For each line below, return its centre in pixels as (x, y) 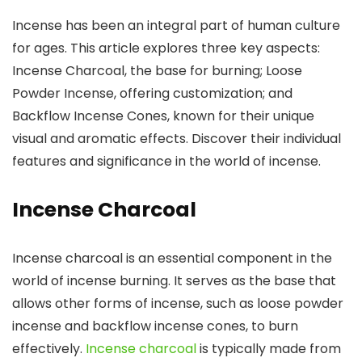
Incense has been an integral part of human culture (176, 25)
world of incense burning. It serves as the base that (174, 281)
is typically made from (269, 349)
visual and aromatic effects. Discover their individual (177, 139)
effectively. (49, 349)
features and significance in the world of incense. (166, 161)
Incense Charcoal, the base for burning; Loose (157, 71)
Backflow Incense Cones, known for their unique (163, 116)
